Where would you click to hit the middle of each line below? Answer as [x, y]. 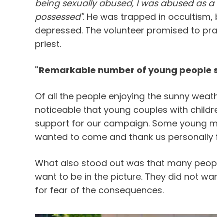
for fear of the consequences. [99, 190]
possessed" [59, 17]
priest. [48, 44]
